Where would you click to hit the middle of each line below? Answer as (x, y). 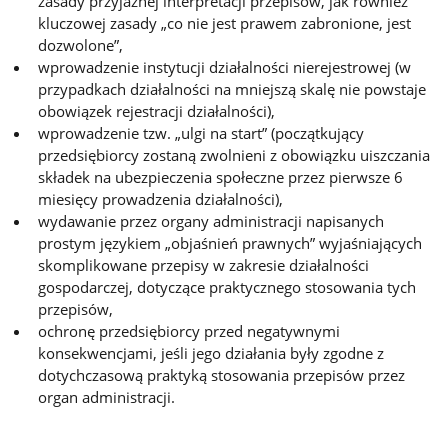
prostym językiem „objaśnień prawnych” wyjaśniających (230, 243)
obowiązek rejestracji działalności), (157, 111)
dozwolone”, (81, 45)
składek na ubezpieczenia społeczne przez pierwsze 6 (221, 177)
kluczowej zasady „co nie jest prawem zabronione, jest (225, 23)
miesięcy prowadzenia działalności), (161, 199)
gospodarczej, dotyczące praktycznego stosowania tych (227, 287)
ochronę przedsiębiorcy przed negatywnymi (189, 331)
